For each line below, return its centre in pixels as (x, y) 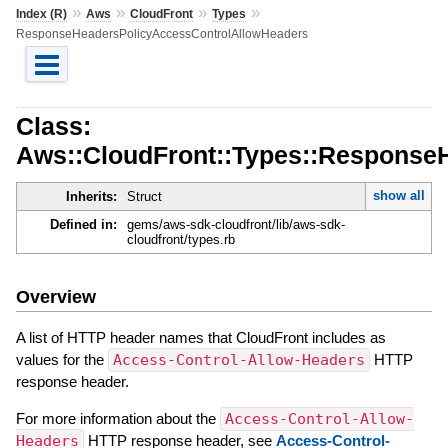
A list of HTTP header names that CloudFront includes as (200, 337)
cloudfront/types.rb (180, 240)
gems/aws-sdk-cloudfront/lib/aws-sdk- (235, 225)
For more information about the (117, 418)
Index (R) (41, 13)
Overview (55, 296)
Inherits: (91, 197)
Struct (144, 197)
